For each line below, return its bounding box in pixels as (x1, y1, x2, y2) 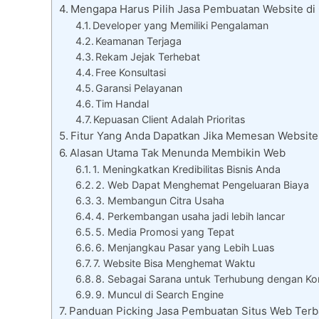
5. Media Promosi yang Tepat (95, 226, 235, 239)
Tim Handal (95, 98, 150, 110)
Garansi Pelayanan (95, 82, 183, 95)
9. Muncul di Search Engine (95, 288, 224, 301)
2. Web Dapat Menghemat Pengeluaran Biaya (95, 179, 310, 192)
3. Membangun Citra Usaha (95, 194, 225, 207)
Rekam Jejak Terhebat (95, 51, 201, 63)
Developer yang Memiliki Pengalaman (93, 19, 269, 32)
